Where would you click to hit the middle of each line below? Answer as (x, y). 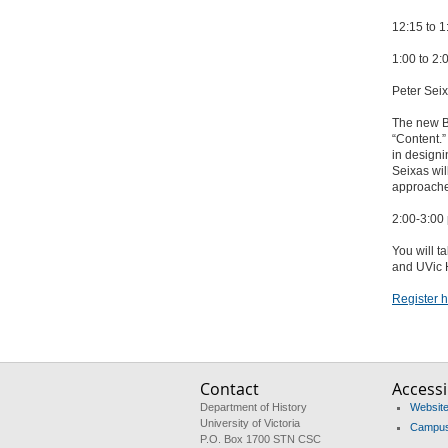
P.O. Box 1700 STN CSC (260, 439)
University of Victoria (249, 423)
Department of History (253, 407)
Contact (229, 389)
